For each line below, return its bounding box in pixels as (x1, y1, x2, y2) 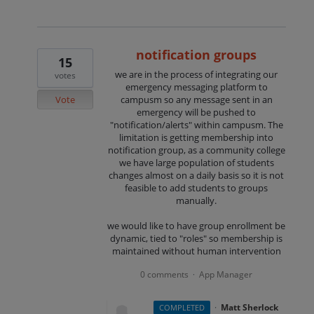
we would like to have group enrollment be (107, 219, 286, 232)
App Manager (199, 268, 253, 281)
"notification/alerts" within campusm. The (109, 118, 283, 131)
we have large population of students (118, 156, 274, 169)
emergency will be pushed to (137, 105, 257, 118)
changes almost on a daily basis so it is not (109, 168, 285, 182)
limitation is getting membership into (119, 130, 274, 144)
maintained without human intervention (111, 244, 281, 257)
